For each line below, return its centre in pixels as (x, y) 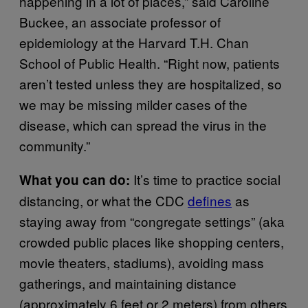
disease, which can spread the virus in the (143, 124)
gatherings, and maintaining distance (128, 283)
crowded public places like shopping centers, (152, 241)
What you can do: (76, 179)
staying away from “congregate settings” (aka (152, 221)
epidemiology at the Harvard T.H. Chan (134, 42)
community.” (55, 145)
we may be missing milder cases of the (133, 104)
